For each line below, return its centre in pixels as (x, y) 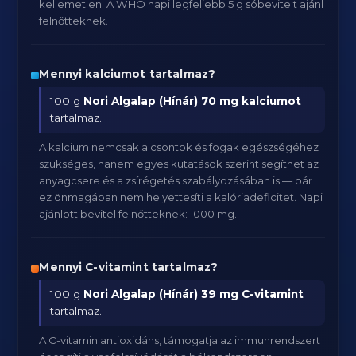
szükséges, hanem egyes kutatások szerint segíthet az (179, 164)
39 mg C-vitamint (253, 294)
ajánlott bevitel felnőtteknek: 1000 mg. (138, 214)
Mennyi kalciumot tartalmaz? (128, 74)
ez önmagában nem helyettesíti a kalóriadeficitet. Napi (181, 197)
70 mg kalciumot (252, 101)
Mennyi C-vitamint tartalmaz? (129, 267)
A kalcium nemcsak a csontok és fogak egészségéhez (179, 147)
